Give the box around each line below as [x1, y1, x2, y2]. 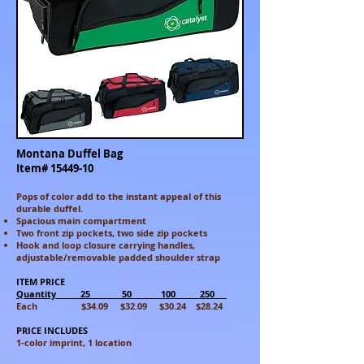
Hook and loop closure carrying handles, [16, 239, 195, 251]
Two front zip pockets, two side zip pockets [16, 227, 207, 239]
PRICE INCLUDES [16, 324, 88, 336]
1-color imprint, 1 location [16, 336, 132, 349]
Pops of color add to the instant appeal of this [16, 190, 221, 202]
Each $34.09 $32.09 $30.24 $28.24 [16, 300, 232, 312]
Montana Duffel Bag [16, 146, 123, 161]
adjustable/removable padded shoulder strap [16, 251, 220, 263]
